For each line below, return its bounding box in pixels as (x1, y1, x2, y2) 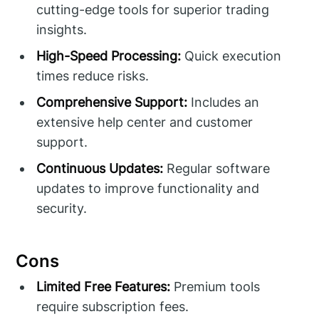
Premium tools (170, 278, 261, 294)
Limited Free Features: (36, 278, 171, 294)
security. (36, 200, 88, 216)
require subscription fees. (36, 298, 189, 314)
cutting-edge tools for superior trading (36, 1, 270, 17)
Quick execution (181, 48, 282, 63)
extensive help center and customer (36, 114, 253, 130)
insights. (36, 21, 88, 37)
